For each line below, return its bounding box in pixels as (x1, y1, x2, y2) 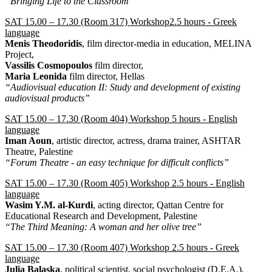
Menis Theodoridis (5, 38, 82, 49)
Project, (5, 49, 34, 59)
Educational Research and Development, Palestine (5, 210, 197, 221)
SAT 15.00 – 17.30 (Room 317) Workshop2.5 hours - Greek (5, 16, 237, 27)
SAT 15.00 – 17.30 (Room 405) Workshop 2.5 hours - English (5, 177, 245, 188)
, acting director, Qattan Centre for (93, 199, 223, 210)
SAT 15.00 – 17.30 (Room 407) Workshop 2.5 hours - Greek (5, 242, 239, 253)
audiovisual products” (5, 92, 90, 103)
